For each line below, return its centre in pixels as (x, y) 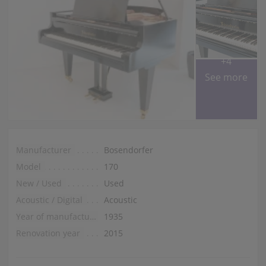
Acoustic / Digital (49, 199)
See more (227, 77)
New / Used (39, 183)
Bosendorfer (128, 150)
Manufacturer (43, 150)
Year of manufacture (93, 216)
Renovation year (48, 233)
